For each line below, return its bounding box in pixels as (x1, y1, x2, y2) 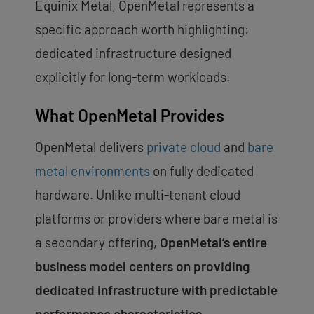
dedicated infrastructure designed (35, 44, 231, 61)
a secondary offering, (35, 233, 160, 250)
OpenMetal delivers (35, 138, 146, 155)
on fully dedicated (150, 162, 254, 179)
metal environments (35, 162, 150, 179)
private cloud (146, 138, 221, 155)
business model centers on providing (35, 257, 250, 274)
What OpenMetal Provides (35, 104, 224, 125)
